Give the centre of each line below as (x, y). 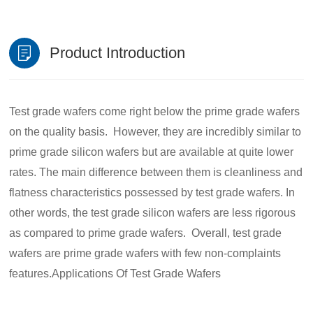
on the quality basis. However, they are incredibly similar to (155, 131)
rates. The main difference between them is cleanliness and (156, 172)
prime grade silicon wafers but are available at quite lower (152, 152)
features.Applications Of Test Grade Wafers (115, 273)
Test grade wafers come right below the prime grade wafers (155, 111)
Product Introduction (118, 53)
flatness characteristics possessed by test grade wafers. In (152, 192)
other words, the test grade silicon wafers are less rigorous (153, 212)
